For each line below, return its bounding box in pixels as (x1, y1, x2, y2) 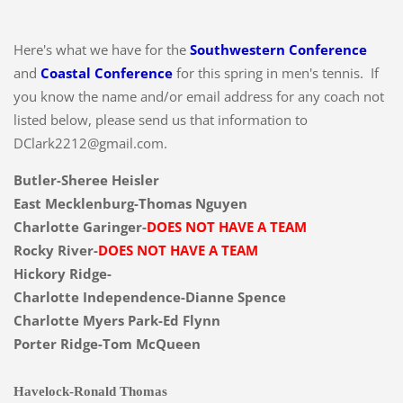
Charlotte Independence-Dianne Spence (13, 288, 286, 307)
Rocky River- (13, 241, 98, 260)
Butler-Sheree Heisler (13, 171, 159, 190)
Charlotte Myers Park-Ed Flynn (13, 311, 220, 330)
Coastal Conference (36, 64, 176, 83)
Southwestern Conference (189, 40, 367, 59)
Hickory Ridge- (13, 264, 112, 283)
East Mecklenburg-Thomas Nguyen (13, 194, 247, 213)
